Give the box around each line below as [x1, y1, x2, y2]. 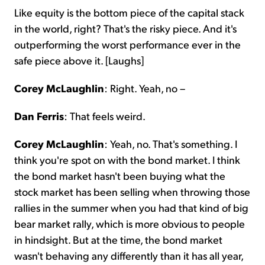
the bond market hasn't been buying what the [14, 168, 225, 182]
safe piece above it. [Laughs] [14, 53, 144, 67]
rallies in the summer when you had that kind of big [14, 200, 248, 214]
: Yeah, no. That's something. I [104, 136, 237, 150]
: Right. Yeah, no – [104, 80, 185, 95]
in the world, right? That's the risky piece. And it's [14, 21, 237, 35]
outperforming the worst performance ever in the [14, 37, 241, 51]
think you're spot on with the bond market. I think [14, 152, 240, 166]
